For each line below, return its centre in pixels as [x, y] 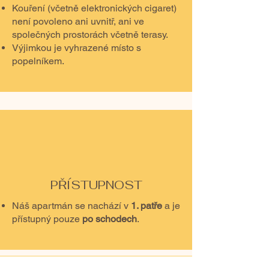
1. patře [147, 206]
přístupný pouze [47, 219]
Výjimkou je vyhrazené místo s [77, 48]
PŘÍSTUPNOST [96, 185]
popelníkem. [38, 61]
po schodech [110, 219]
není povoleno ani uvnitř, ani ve [78, 21]
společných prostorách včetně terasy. [90, 35]
